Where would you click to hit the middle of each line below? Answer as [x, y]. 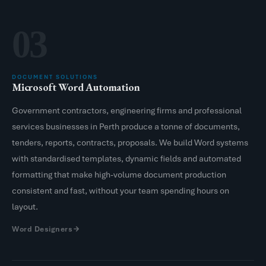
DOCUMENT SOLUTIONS [55, 77]
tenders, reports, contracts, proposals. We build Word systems [130, 142]
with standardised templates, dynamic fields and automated [126, 158]
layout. [25, 206]
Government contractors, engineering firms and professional [127, 110]
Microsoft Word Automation [76, 87]
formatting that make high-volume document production [119, 174]
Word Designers [42, 229]
